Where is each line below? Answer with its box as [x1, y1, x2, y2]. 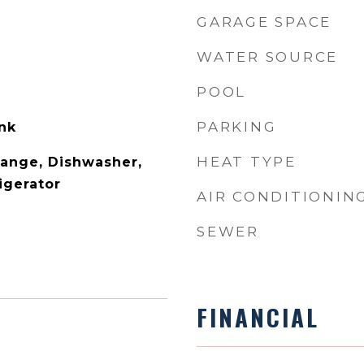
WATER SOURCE [197, 49, 338, 65]
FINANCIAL [197, 299, 319, 334]
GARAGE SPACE [197, 14, 331, 30]
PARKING [197, 119, 277, 135]
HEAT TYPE [197, 154, 297, 170]
